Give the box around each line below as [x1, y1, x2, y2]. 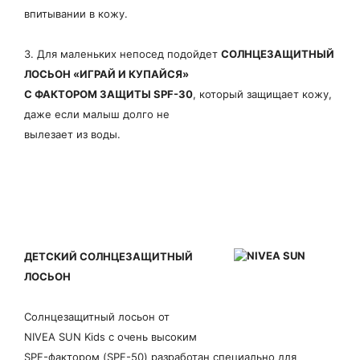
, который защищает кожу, [193, 88, 332, 100]
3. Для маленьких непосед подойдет [24, 47, 221, 60]
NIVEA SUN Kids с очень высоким [24, 330, 197, 343]
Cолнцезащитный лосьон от [24, 310, 170, 323]
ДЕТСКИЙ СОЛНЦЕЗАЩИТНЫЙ [24, 249, 193, 263]
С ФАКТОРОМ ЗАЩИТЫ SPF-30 [24, 88, 193, 100]
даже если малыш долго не [24, 108, 170, 121]
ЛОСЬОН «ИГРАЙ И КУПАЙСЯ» [24, 67, 189, 80]
